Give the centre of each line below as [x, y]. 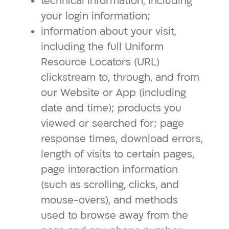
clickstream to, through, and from [120, 77]
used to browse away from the [114, 215]
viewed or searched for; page [112, 123]
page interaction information [109, 169]
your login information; [96, 16]
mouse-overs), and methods [109, 200]
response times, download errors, [122, 139]
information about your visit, [109, 31]
